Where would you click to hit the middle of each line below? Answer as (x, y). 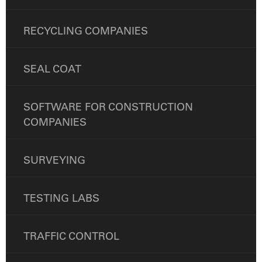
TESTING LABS (61, 198)
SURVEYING (54, 160)
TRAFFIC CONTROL (71, 236)
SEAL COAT (52, 69)
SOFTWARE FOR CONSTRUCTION (108, 107)
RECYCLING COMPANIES (86, 31)
